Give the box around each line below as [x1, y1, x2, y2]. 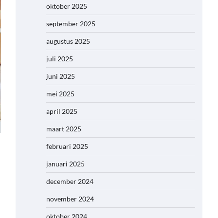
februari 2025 [46, 142, 88, 150]
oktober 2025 [46, 2, 87, 10]
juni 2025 [46, 72, 75, 80]
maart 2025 [46, 125, 81, 133]
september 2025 [46, 19, 95, 28]
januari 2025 [46, 160, 85, 168]
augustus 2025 [46, 37, 90, 45]
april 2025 [46, 107, 77, 115]
